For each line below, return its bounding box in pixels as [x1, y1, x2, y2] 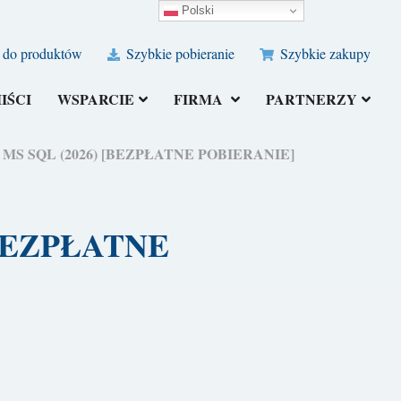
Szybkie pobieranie [123, 44, 235, 64]
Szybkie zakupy [277, 44, 371, 64]
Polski [178, 3, 215, 17]
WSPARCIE [57, 89, 135, 110]
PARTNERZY [266, 89, 358, 110]
